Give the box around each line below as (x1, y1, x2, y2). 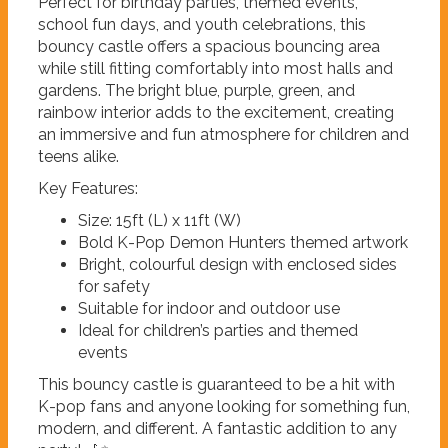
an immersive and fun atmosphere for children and (38, 125, 409, 145)
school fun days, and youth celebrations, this (38, 15, 366, 35)
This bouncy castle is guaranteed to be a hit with (38, 375, 395, 395)
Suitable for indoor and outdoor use (78, 299, 340, 319)
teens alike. (38, 147, 119, 167)
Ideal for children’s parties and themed (78, 321, 358, 341)
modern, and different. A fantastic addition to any (38, 419, 397, 439)
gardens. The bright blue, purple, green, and (38, 81, 355, 101)
